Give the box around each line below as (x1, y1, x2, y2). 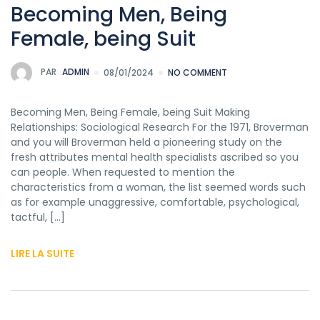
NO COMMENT (168, 66, 227, 79)
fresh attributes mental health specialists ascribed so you (11, 149, 299, 164)
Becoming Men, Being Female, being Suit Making (11, 104, 250, 119)
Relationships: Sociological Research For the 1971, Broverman (11, 119, 309, 134)
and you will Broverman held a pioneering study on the (11, 134, 282, 149)
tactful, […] (11, 209, 65, 224)
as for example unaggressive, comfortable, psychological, (11, 194, 299, 209)
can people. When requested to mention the (11, 164, 235, 179)
